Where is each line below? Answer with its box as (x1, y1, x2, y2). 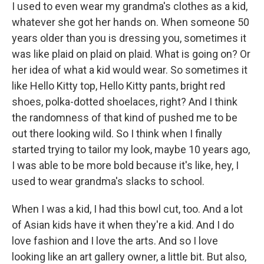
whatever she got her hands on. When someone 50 (12, 16, 249, 28)
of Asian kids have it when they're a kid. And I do (12, 219, 234, 231)
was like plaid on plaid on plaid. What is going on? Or (12, 48, 250, 60)
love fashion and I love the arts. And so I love (12, 235, 218, 247)
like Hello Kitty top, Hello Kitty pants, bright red (12, 80, 225, 92)
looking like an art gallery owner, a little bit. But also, (12, 250, 246, 263)
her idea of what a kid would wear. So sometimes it (12, 64, 247, 76)
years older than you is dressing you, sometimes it (12, 32, 246, 44)
